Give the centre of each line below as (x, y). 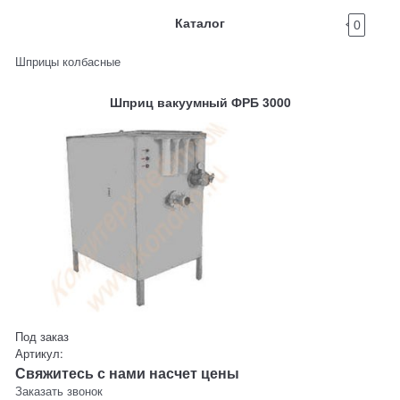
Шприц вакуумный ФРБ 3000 (200, 102)
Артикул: (40, 354)
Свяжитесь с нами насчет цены (128, 373)
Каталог (200, 22)
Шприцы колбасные (68, 61)
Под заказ (42, 337)
